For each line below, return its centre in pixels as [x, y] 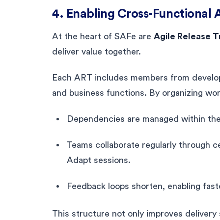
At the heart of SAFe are [103, 36]
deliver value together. [96, 51]
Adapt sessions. [99, 160]
